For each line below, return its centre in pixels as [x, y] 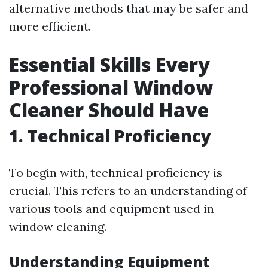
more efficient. [50, 26]
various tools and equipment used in [112, 208]
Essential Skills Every [109, 64]
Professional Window [111, 87]
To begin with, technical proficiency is [116, 173]
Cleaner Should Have [109, 110]
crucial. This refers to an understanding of [128, 191]
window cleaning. [58, 226]
